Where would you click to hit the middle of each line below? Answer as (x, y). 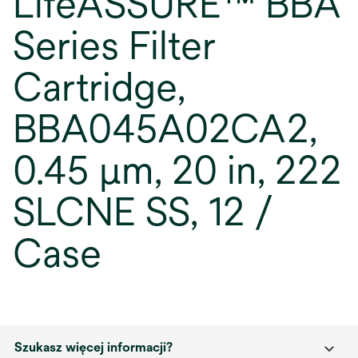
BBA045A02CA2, (165, 129)
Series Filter (114, 46)
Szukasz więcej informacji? (93, 347)
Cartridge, (99, 87)
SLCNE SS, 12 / (143, 212)
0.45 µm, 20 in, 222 (177, 170)
